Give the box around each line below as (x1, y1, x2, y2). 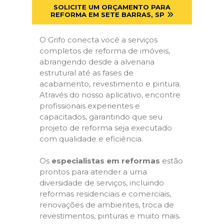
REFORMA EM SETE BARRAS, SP (50, 10, 164, 18)
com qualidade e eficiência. (39, 133, 143, 143)
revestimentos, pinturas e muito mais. (39, 211, 180, 220)
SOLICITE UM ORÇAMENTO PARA (53, 2, 170, 11)
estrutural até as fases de (39, 67, 133, 77)
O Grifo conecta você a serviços (39, 34, 157, 44)
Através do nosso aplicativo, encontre (39, 89, 180, 99)
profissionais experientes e (39, 100, 140, 110)
